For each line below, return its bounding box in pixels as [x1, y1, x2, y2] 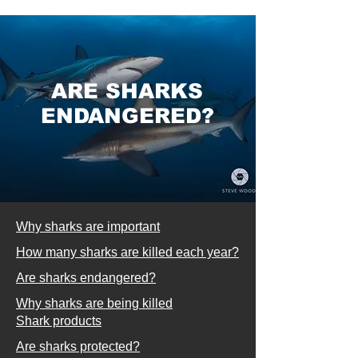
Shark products [16, 314, 101, 328]
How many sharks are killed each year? [16, 245, 239, 260]
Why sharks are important [16, 220, 160, 234]
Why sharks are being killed [16, 296, 173, 311]
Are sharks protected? [16, 340, 140, 354]
